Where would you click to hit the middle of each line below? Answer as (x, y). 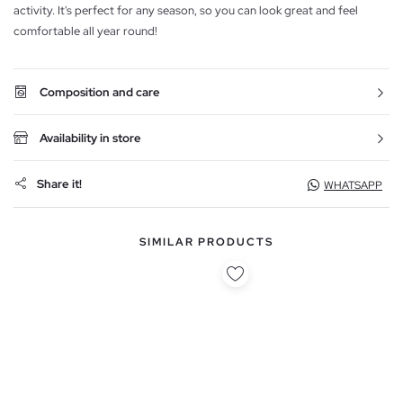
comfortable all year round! (85, 31)
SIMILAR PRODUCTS (206, 242)
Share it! (59, 184)
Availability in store (90, 138)
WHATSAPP (353, 185)
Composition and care (100, 92)
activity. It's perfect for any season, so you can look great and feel (186, 10)
